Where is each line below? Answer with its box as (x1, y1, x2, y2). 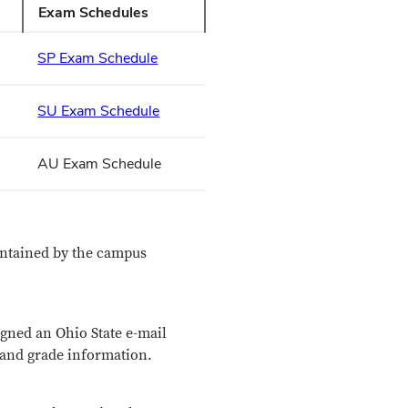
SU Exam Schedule (37, 101, 160, 120)
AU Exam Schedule (37, 154, 162, 173)
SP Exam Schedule (37, 48, 158, 67)
